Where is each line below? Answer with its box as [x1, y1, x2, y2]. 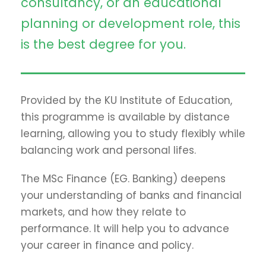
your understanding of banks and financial [21, 188, 242, 202]
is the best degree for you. [21, 36, 186, 53]
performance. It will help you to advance [21, 221, 229, 236]
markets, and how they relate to [21, 205, 186, 219]
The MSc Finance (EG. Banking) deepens [21, 172, 226, 186]
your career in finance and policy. [21, 238, 194, 252]
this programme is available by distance [21, 110, 230, 124]
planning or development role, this [21, 15, 240, 32]
